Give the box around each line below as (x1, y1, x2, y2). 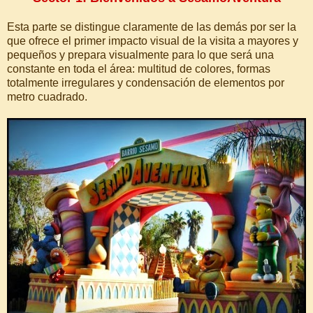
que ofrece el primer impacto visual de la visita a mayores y (7, 35, 298, 48)
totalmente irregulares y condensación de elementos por (7, 77, 284, 89)
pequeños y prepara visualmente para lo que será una (7, 49, 274, 61)
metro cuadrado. (7, 91, 87, 103)
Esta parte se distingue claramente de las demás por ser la (7, 21, 296, 34)
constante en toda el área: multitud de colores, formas (7, 63, 270, 75)
